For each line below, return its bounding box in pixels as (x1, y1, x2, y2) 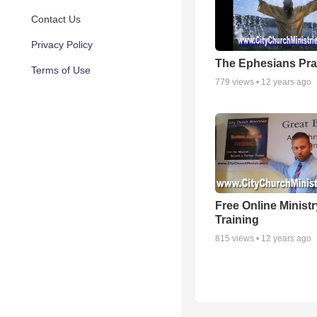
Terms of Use (31, 64, 91, 76)
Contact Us (31, 13, 81, 25)
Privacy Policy (31, 39, 93, 50)
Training (215, 213, 259, 226)
